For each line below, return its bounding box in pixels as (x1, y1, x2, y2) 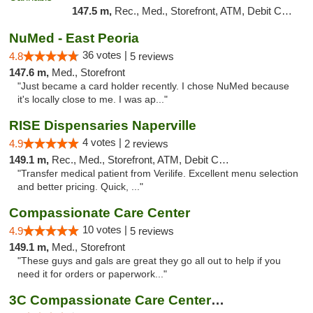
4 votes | (82, 136, 124, 148)
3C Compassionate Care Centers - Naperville (211, 293, 224, 307)
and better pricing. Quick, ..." (17, 182, 143, 192)
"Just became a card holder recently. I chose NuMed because (17, 81, 289, 92)
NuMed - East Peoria (9, 31, 139, 45)
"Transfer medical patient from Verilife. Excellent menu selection (17, 168, 298, 179)
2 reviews (124, 138, 168, 150)
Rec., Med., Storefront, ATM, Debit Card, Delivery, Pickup (52, 154, 219, 166)
